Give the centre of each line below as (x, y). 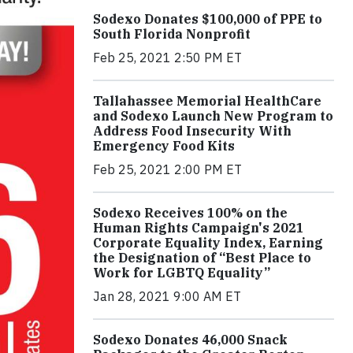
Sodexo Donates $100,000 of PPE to (208, 19)
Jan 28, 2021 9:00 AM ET (167, 297)
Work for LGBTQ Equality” (182, 273)
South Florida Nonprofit (172, 34)
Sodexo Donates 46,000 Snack (190, 340)
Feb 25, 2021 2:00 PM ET (167, 170)
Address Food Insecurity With (192, 131)
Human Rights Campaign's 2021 (199, 228)
